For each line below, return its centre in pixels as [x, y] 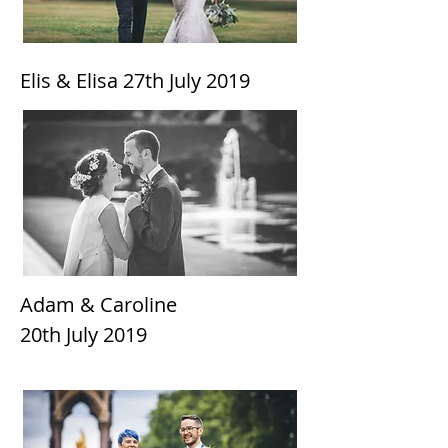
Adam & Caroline [98, 304]
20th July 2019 [83, 334]
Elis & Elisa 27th [94, 80]
